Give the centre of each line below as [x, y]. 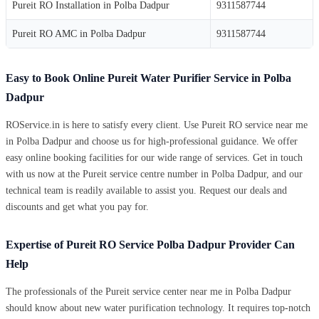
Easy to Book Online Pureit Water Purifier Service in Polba [148, 78]
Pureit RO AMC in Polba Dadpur [79, 33]
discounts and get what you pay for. [77, 206]
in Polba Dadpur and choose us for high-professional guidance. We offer [152, 141]
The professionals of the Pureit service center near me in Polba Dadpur [148, 291]
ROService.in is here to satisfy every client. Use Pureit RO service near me [157, 125]
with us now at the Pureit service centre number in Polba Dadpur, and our [154, 174]
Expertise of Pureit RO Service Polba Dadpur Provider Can [150, 244]
